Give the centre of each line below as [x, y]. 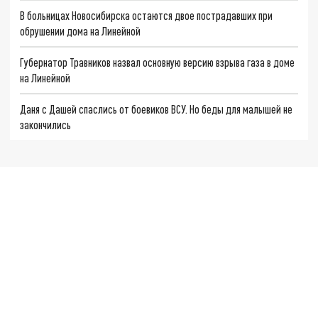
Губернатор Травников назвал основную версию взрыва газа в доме [158, 62]
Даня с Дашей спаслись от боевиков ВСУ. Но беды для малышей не [157, 109]
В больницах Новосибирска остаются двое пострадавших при [147, 16]
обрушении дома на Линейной [81, 31]
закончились [46, 124]
